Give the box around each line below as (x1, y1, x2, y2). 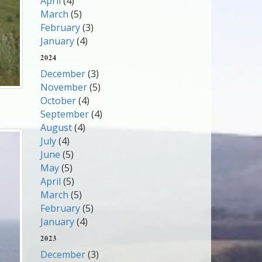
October (40, 94, 76, 107)
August (40, 121, 72, 134)
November (40, 81, 87, 94)
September (40, 108, 89, 120)
